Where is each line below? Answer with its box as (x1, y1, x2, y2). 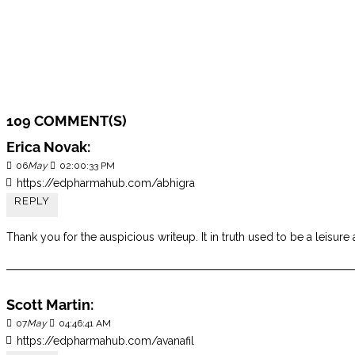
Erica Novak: (6, 139, 90, 155)
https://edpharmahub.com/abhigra (17, 177, 195, 189)
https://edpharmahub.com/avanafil (17, 334, 194, 347)
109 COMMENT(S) (6, 113, 127, 129)
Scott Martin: (6, 296, 94, 313)
